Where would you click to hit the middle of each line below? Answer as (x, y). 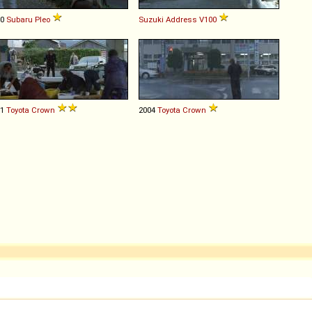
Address (181, 19)
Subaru (19, 19)
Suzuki (151, 19)
